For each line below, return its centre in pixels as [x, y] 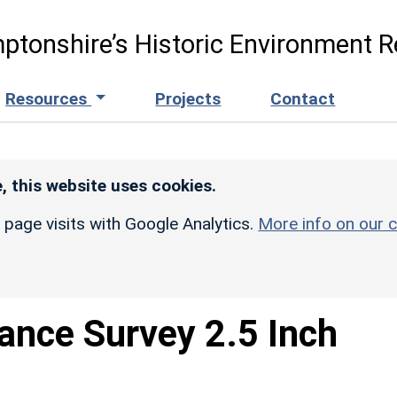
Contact [303, 98]
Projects [188, 98]
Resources [49, 98]
